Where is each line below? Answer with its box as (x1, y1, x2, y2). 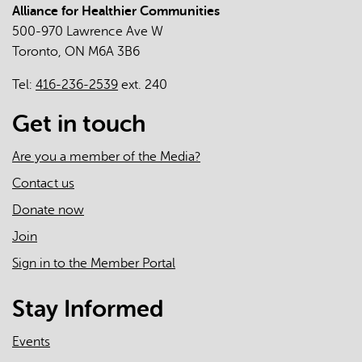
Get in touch (12, 111, 145, 137)
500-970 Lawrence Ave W (12, 24, 163, 39)
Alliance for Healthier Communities (12, 4, 220, 19)
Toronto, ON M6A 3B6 (12, 44, 140, 59)
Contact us (12, 176, 74, 191)
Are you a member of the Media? (12, 149, 200, 164)
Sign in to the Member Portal (12, 256, 175, 271)
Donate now (12, 203, 84, 217)
